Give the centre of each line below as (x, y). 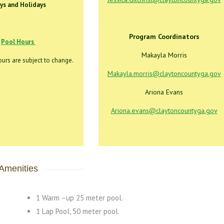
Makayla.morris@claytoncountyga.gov (164, 73)
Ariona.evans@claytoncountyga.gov (164, 110)
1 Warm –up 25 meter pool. (79, 198)
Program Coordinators (164, 36)
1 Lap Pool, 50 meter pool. (77, 211)
